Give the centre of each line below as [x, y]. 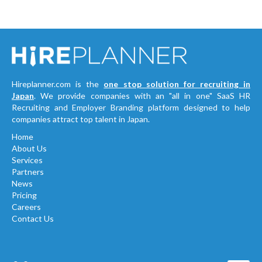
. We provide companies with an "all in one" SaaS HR [142, 96]
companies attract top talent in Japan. [81, 119]
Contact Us [33, 219]
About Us [29, 149]
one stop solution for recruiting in [177, 84]
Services [27, 160]
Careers [26, 207]
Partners [28, 172]
